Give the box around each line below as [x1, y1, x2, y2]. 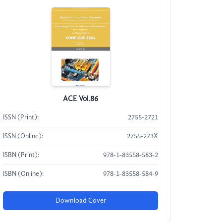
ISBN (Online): [3, 171, 44, 177]
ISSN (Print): [3, 114, 39, 121]
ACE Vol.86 [63, 95, 99, 103]
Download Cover [55, 197, 106, 204]
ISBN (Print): [3, 152, 40, 159]
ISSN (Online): [3, 133, 44, 140]
